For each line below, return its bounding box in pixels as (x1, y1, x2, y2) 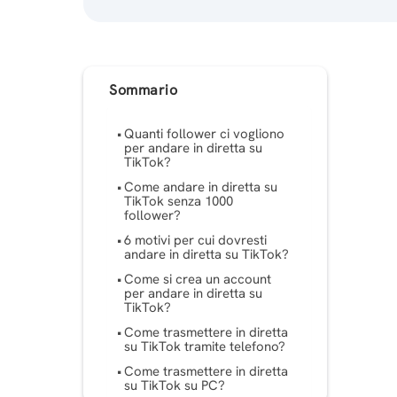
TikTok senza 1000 (124, 191, 234, 210)
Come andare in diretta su (124, 177, 278, 196)
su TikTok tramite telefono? (124, 337, 286, 355)
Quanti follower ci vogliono (124, 124, 285, 143)
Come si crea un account (124, 269, 272, 288)
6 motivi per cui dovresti (124, 230, 268, 249)
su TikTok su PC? (124, 376, 226, 394)
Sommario (109, 81, 178, 100)
